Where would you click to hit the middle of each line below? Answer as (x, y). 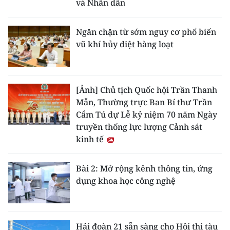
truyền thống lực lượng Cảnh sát (139, 127)
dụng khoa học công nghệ (126, 181)
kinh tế (91, 139)
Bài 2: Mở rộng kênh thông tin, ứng (144, 168)
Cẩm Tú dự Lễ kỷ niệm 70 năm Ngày (147, 114)
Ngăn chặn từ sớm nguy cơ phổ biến (146, 32)
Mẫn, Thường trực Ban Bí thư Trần (144, 102)
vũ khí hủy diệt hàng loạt (125, 44)
